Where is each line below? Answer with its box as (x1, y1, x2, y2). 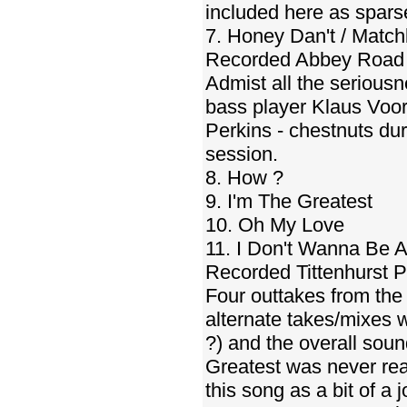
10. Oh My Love (205, 213, 344, 236)
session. (205, 143, 278, 165)
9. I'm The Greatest (205, 190, 372, 213)
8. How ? (205, 166, 283, 189)
